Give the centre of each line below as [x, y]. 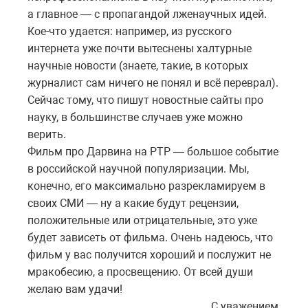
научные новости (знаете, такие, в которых [138, 65]
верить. [47, 134]
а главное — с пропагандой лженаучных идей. [147, 14]
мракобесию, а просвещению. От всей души [140, 272]
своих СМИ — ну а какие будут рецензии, [133, 203]
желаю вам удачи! [75, 289]
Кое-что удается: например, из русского [130, 31]
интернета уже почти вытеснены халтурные [140, 48]
